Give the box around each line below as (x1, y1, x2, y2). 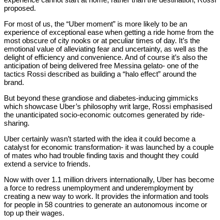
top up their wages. (4, 209, 64, 218)
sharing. (4, 119, 29, 128)
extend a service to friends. (4, 160, 90, 168)
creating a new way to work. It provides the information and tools (4, 192, 209, 201)
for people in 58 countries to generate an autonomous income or (4, 200, 207, 209)
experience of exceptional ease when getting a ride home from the (4, 28, 214, 37)
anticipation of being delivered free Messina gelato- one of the (4, 61, 198, 70)
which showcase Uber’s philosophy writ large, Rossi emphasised (4, 102, 212, 111)
